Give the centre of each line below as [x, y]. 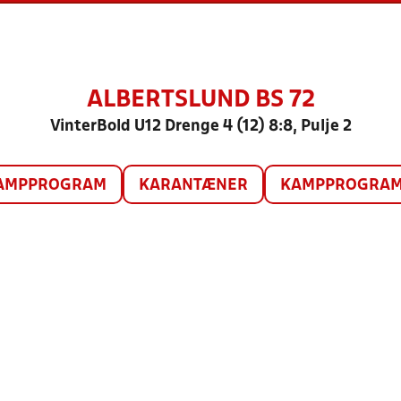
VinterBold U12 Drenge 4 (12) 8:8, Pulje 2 [200, 127]
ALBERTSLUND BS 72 [200, 100]
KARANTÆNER [193, 186]
